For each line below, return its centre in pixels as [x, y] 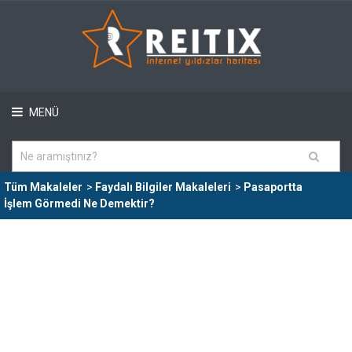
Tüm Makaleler [43, 187]
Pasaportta [273, 187]
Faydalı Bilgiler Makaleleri [163, 187]
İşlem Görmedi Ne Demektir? [79, 203]
